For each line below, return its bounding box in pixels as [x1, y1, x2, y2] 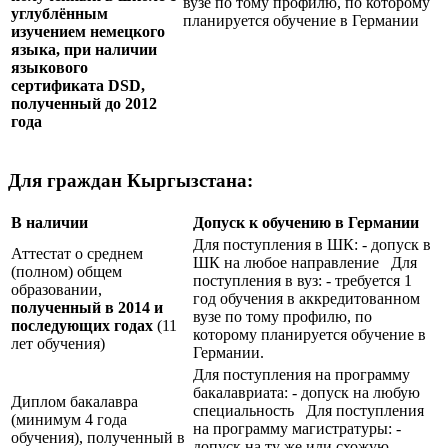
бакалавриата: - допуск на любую [193, 384, 420, 402]
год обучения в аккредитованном [193, 290, 420, 308]
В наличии [11, 214, 88, 232]
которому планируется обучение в [193, 326, 426, 344]
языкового [11, 58, 88, 76]
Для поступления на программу [193, 366, 410, 384]
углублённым [11, 4, 108, 22]
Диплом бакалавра [11, 393, 138, 411]
